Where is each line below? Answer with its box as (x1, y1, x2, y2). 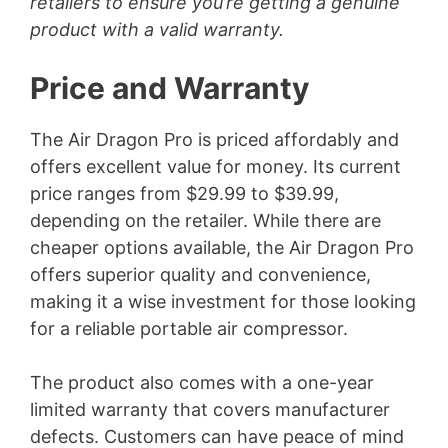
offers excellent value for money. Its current (30, 156, 401, 178)
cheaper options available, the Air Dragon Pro (30, 237, 414, 259)
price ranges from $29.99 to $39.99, (30, 183, 339, 205)
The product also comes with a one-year (30, 372, 374, 394)
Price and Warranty (30, 70, 310, 107)
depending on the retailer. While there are (30, 210, 381, 232)
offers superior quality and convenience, (30, 264, 371, 286)
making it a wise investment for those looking (30, 291, 416, 313)
